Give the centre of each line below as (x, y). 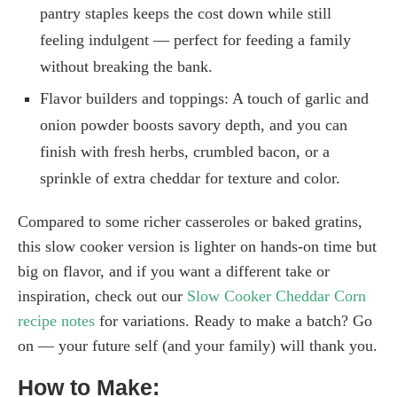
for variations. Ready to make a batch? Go (234, 321)
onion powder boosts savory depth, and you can (194, 125)
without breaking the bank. (126, 67)
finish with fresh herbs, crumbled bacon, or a (185, 152)
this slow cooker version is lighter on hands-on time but (197, 247)
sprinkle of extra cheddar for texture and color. (190, 179)
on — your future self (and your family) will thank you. (198, 346)
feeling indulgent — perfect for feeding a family (195, 40)
